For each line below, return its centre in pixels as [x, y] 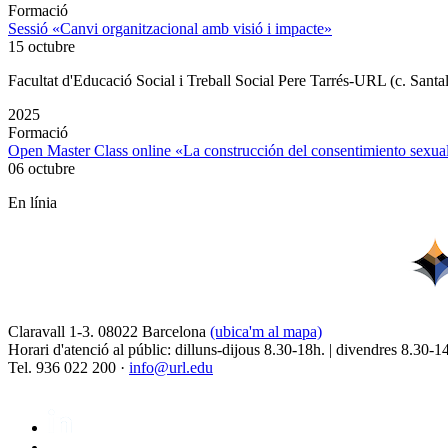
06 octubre [41, 169]
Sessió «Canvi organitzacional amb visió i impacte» [170, 29]
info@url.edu [171, 368]
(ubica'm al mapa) [266, 332]
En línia [32, 203]
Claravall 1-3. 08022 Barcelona [109, 332]
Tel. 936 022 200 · [68, 368]
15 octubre [41, 47]
